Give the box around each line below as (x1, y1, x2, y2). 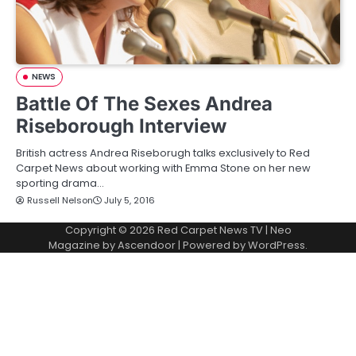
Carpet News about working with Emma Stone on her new (16, 161, 311, 176)
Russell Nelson (27, 194, 93, 207)
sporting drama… (16, 176, 104, 191)
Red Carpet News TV (157, 222, 263, 238)
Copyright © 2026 (64, 222, 157, 238)
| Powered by (176, 238, 248, 253)
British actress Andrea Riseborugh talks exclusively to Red (16, 145, 310, 161)
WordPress (248, 238, 305, 253)
